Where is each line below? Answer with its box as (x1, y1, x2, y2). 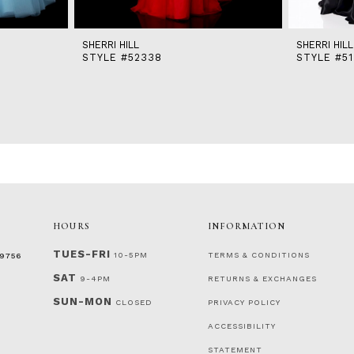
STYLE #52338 (82, 51, 162, 63)
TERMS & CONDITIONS (208, 250, 310, 259)
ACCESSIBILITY (208, 321, 276, 330)
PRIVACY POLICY (208, 297, 281, 307)
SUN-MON (53, 295, 112, 307)
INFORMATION (208, 220, 286, 232)
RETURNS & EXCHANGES (208, 273, 317, 283)
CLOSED (112, 297, 153, 307)
